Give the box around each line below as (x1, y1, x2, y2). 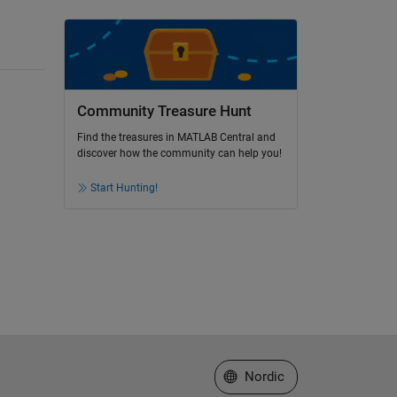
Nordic (244, 368, 284, 385)
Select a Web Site (222, 367, 327, 384)
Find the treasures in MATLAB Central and (76, 131, 276, 144)
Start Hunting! (90, 182, 158, 195)
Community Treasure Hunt (76, 102, 252, 120)
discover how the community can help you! (76, 147, 282, 160)
